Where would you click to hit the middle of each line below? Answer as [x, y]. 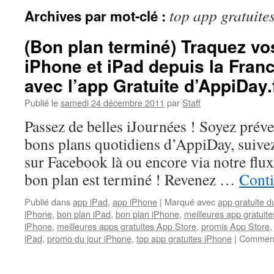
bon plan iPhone [147, 214]
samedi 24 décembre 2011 [113, 102]
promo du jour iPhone [89, 238]
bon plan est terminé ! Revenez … [132, 179]
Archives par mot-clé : [97, 16]
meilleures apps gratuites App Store [127, 226]
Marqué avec [190, 202]
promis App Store [235, 226]
